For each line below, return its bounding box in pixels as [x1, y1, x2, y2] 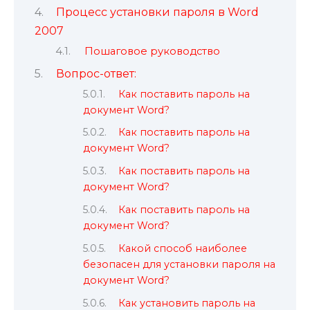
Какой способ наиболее [118, 241, 248, 255]
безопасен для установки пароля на [83, 257, 275, 271]
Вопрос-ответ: [55, 67, 136, 81]
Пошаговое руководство [84, 44, 220, 57]
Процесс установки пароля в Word [55, 5, 259, 19]
